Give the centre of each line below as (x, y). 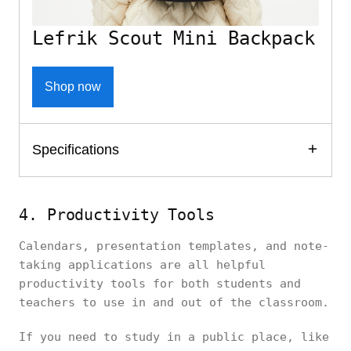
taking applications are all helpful (142, 264)
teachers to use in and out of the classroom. (174, 302)
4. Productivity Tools (117, 214)
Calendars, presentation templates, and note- (174, 246)
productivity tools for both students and (160, 283)
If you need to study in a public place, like (174, 337)
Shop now (73, 86)
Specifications (76, 149)
